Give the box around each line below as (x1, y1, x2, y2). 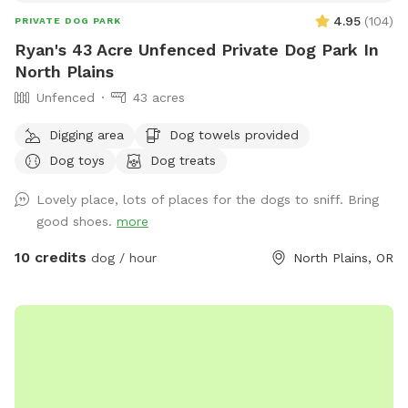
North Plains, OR (293, 250, 393, 266)
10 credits (15, 249, 87, 267)
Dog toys (49, 152, 105, 168)
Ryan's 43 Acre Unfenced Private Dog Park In (15, 40, 379, 60)
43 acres (133, 90, 185, 106)
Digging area (49, 127, 124, 142)
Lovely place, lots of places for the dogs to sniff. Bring (36, 192, 379, 208)
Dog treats (150, 152, 216, 168)
